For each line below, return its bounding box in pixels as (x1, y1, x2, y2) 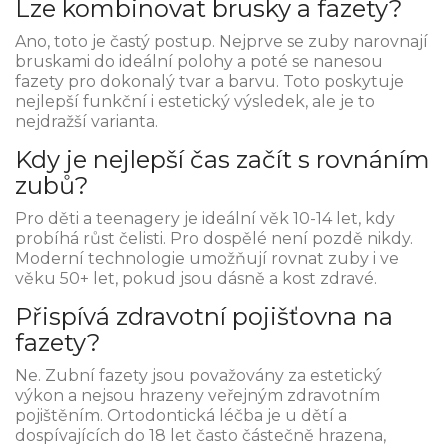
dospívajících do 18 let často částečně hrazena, (15, 426, 386, 446)
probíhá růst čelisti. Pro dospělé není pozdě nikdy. (15, 229, 413, 249)
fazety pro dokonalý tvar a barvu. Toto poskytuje (15, 72, 404, 92)
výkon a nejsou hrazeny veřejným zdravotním (15, 386, 380, 406)
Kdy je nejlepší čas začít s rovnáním (15, 145, 430, 175)
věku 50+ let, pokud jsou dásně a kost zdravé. (15, 269, 377, 289)
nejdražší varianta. (15, 112, 158, 132)
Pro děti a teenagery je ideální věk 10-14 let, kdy (15, 209, 395, 229)
